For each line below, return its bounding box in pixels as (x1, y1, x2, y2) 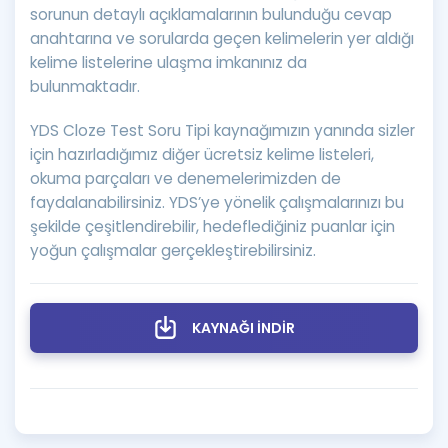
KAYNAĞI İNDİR (191, 317, 295, 338)
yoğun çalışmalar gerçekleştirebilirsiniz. (30, 239, 316, 261)
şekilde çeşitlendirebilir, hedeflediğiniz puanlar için (30, 215, 395, 237)
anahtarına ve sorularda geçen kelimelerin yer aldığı (30, 27, 414, 49)
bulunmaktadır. (30, 75, 140, 97)
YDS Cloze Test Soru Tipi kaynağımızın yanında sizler (30, 119, 415, 141)
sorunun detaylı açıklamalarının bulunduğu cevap (30, 3, 392, 25)
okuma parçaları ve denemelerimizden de (30, 167, 341, 189)
